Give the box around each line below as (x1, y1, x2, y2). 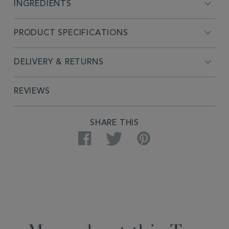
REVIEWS (14, 87, 50, 96)
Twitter (124, 133, 148, 140)
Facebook (93, 133, 125, 140)
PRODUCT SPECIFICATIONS (14, 29, 128, 37)
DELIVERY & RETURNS (14, 58, 104, 66)
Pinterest (150, 133, 179, 140)
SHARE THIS (90, 119, 139, 127)
